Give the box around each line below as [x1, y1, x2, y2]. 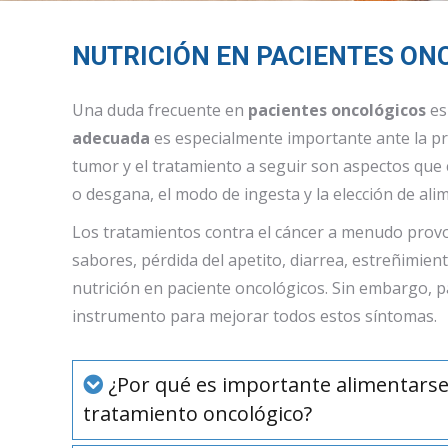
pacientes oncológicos [248, 99, 426, 121]
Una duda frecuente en [72, 99, 248, 121]
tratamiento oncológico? [83, 400, 312, 427]
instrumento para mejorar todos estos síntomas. [72, 305, 437, 327]
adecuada [72, 127, 150, 149]
